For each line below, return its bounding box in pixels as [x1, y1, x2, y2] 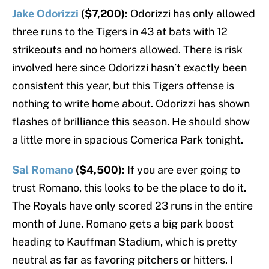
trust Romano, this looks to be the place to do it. [12, 181, 246, 195]
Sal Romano [12, 163, 73, 177]
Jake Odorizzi [12, 7, 79, 20]
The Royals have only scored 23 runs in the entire [12, 199, 253, 213]
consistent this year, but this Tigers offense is [12, 79, 234, 92]
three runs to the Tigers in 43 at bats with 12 [12, 25, 228, 38]
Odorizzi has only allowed [130, 7, 255, 20]
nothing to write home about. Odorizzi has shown [12, 97, 250, 110]
